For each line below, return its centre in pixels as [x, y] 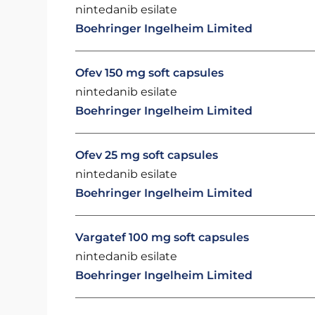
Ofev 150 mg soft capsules [150, 73]
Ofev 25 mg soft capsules [147, 155]
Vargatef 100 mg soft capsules [162, 237]
